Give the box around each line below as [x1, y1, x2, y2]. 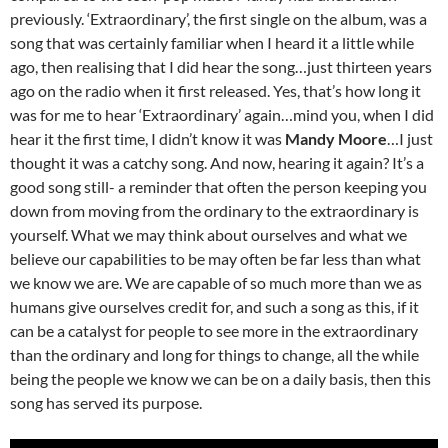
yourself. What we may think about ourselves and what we [10, 225, 407, 245]
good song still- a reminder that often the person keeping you [10, 177, 427, 197]
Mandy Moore [285, 129, 387, 149]
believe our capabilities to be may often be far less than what [10, 249, 421, 269]
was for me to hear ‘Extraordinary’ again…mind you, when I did [10, 105, 434, 125]
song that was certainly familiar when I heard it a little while [10, 33, 414, 53]
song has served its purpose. [10, 393, 202, 413]
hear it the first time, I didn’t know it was [10, 129, 285, 149]
